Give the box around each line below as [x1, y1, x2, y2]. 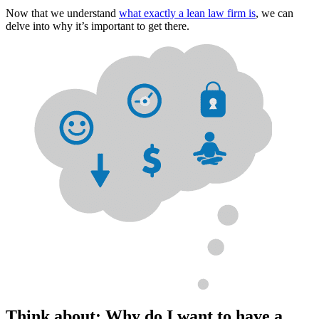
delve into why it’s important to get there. [6, 20, 189, 33]
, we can [256, 7, 293, 20]
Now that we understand [6, 7, 119, 20]
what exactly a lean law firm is [119, 7, 256, 20]
